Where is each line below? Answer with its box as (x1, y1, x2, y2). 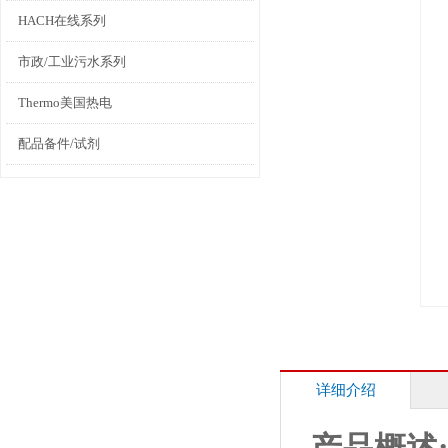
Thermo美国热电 (18, 95, 112, 110)
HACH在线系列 (18, 13, 106, 28)
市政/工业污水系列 (18, 54, 126, 69)
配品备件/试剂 (18, 136, 100, 151)
